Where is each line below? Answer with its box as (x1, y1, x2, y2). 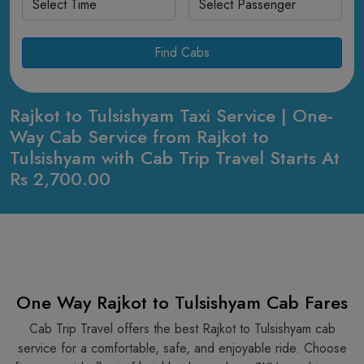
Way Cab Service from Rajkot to (10, 123, 269, 149)
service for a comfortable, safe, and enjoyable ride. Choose (17, 339, 347, 357)
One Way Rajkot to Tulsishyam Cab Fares (16, 289, 348, 315)
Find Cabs (154, 43, 210, 62)
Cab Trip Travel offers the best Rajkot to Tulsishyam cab (28, 319, 336, 338)
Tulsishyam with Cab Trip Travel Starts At (10, 145, 340, 171)
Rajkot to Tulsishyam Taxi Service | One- (10, 102, 333, 128)
